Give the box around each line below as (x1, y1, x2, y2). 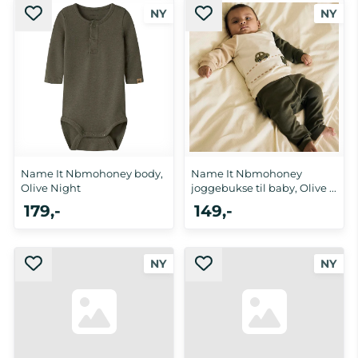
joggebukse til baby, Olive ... (191, 181, 336, 195)
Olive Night (21, 181, 81, 195)
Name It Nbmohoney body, (21, 167, 163, 181)
